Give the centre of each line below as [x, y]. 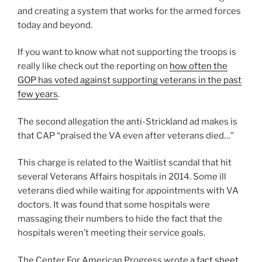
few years [38, 94]
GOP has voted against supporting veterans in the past [130, 80]
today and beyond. [55, 25]
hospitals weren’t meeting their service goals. [111, 233]
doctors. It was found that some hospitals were [114, 205]
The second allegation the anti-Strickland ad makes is [127, 121]
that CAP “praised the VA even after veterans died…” [126, 135]
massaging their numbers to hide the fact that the [120, 219]
